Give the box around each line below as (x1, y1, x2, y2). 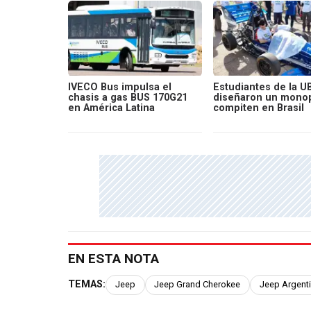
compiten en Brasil (212, 101, 304, 114)
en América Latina (68, 101, 155, 114)
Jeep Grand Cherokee (154, 279, 241, 290)
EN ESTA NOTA (68, 251, 159, 267)
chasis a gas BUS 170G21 (68, 91, 187, 103)
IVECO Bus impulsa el (68, 81, 171, 93)
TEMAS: (68, 278, 106, 291)
